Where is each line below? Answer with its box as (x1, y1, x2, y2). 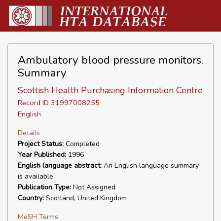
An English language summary (102, 161, 199, 170)
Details (18, 128, 40, 138)
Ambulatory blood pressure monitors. (18, 52, 203, 68)
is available (18, 172, 53, 181)
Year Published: (18, 150, 66, 159)
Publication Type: (18, 183, 71, 192)
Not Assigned (71, 183, 115, 192)
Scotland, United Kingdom (44, 193, 127, 203)
